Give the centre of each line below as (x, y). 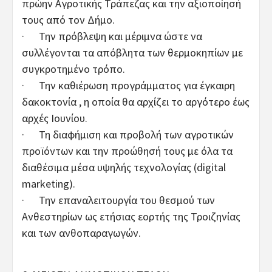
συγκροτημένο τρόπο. (73, 69)
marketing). (49, 183)
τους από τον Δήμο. (68, 19)
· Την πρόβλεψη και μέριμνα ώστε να (112, 36)
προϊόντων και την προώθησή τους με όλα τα (127, 151)
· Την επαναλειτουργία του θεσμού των (118, 200)
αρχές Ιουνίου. (55, 118)
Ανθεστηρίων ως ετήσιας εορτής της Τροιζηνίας (131, 216)
